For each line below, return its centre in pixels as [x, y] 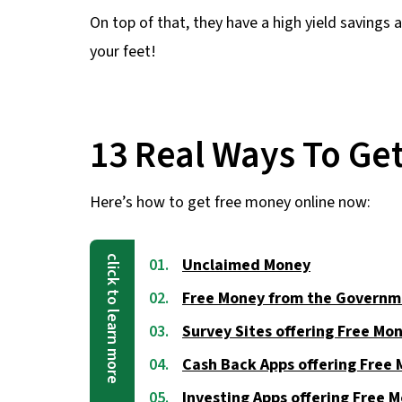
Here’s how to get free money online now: [230, 203]
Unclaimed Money [246, 266]
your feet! [123, 51]
